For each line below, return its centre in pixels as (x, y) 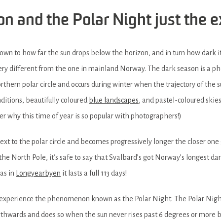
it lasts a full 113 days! (94, 173)
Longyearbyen (38, 173)
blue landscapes (114, 100)
